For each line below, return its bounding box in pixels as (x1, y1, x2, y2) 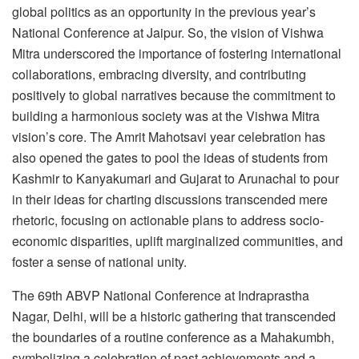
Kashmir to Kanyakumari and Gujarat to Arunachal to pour (12, 169, 339, 188)
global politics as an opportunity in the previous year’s (12, 2, 316, 22)
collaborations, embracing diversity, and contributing (12, 65, 306, 84)
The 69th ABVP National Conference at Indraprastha (12, 286, 309, 305)
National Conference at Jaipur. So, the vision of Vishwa (12, 23, 324, 42)
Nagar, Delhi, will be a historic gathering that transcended (12, 307, 336, 326)
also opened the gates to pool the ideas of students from (12, 148, 328, 167)
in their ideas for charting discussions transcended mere (12, 190, 328, 209)
